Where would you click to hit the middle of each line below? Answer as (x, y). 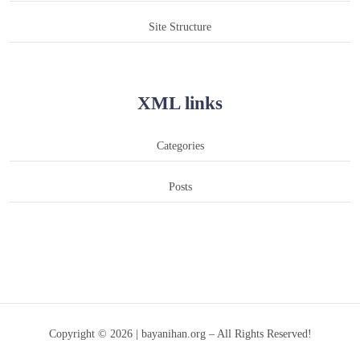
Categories (180, 145)
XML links (180, 102)
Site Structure (180, 26)
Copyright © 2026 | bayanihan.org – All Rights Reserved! (180, 333)
